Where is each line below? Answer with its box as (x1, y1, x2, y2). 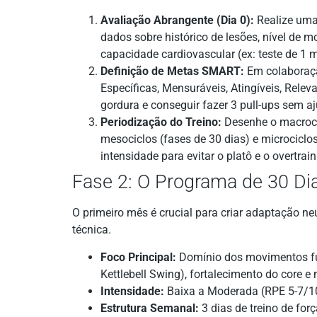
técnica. (72, 223, 111, 237)
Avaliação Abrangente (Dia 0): (100, 13, 254, 28)
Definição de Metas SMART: (100, 64, 244, 79)
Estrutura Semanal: (100, 301, 199, 315)
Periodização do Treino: (100, 115, 221, 129)
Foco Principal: (100, 250, 176, 264)
